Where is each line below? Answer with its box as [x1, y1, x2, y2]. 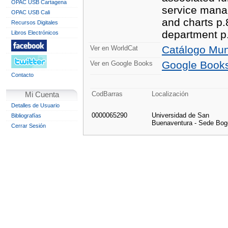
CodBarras [92, 90, 123, 98]
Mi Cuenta [24, 91, 59, 99]
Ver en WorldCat [90, 44, 138, 52]
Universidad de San [152, 111, 209, 119]
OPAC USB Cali [11, 9, 50, 15]
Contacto [11, 72, 34, 78]
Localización [152, 90, 188, 98]
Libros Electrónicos [11, 30, 59, 36]
